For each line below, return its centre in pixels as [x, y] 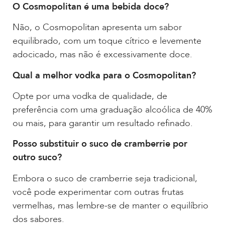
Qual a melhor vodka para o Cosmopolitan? [104, 75]
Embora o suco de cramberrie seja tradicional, [105, 178]
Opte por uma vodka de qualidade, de [90, 96]
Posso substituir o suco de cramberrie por [100, 144]
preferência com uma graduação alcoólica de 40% [113, 109]
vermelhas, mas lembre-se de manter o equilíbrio [110, 205]
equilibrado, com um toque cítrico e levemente [107, 41]
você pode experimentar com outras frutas [98, 192]
